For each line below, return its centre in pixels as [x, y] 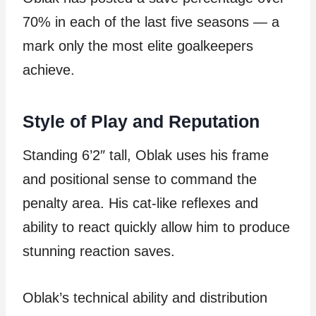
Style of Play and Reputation [141, 121]
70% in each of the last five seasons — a [151, 22]
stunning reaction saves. [99, 251]
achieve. [49, 70]
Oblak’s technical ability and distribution [145, 298]
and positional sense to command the [140, 179]
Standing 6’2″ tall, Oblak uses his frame [146, 155]
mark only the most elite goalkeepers [138, 46]
